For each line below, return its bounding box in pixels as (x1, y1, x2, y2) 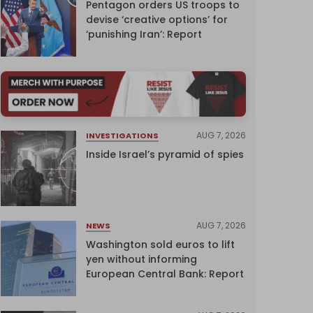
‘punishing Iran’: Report (85, 27, 202, 41)
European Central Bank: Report (85, 267, 244, 282)
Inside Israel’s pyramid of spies (85, 147, 244, 162)
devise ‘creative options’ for (85, 12, 228, 27)
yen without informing (85, 252, 197, 267)
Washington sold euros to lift (85, 238, 235, 252)
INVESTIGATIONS (85, 130, 159, 142)
